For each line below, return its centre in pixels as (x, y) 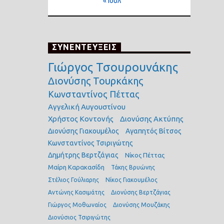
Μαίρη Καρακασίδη (76, 167)
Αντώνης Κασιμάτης (76, 192)
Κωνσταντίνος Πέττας (94, 94)
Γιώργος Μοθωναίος (77, 204)
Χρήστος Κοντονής (81, 118)
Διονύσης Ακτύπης (152, 118)
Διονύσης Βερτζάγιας (141, 192)
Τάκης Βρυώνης (133, 167)
